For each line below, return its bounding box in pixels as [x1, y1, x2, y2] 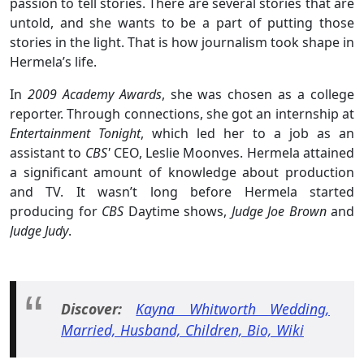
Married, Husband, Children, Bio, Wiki [61, 319, 304, 340]
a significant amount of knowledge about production [10, 162, 354, 181]
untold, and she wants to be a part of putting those [10, 13, 354, 32]
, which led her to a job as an [141, 123, 354, 142]
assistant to [10, 143, 85, 162]
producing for [10, 201, 102, 220]
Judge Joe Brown [231, 201, 327, 220]
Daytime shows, [123, 201, 232, 220]
